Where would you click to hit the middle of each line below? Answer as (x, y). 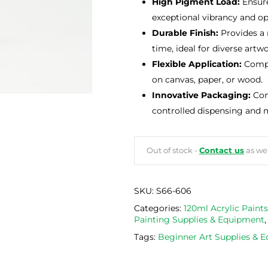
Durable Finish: (185, 33)
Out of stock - (173, 151)
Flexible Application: (197, 64)
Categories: (159, 208)
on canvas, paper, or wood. (207, 80)
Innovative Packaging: (201, 95)
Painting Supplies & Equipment (199, 220)
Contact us (222, 151)
